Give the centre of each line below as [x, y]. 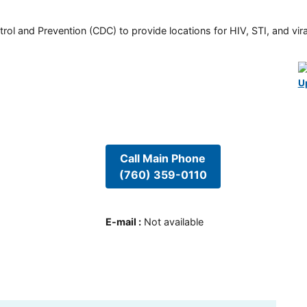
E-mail [121, 222]
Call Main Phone [163, 158]
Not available [173, 222]
